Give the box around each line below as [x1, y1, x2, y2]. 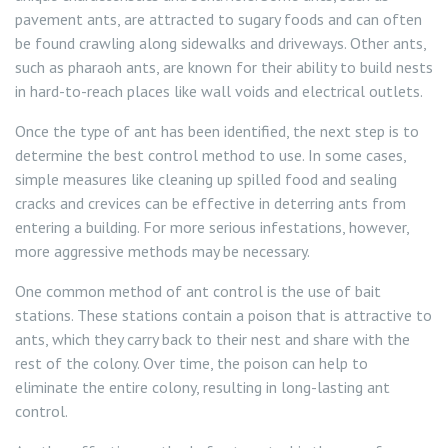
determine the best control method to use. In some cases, [15, 145, 406, 165]
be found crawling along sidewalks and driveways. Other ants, [15, 33, 426, 53]
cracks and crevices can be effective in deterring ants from [15, 193, 406, 213]
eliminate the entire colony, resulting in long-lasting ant [15, 377, 390, 397]
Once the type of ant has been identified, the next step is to [15, 121, 419, 141]
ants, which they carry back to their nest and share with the [15, 329, 410, 349]
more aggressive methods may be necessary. [15, 241, 310, 261]
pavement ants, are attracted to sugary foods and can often [15, 9, 422, 29]
